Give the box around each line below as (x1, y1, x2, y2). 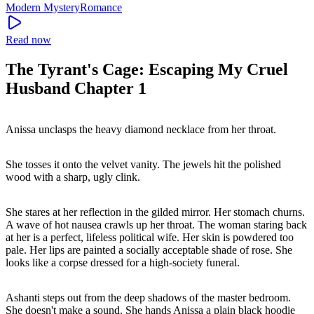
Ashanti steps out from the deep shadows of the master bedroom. (6, 291, 291, 303)
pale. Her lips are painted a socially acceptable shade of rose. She (6, 243, 292, 256)
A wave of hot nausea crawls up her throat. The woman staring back (6, 218, 307, 231)
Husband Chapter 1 (6, 78, 146, 97)
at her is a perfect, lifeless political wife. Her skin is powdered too (6, 231, 294, 243)
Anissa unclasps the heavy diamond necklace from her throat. (6, 123, 276, 135)
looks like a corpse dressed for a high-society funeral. (6, 256, 240, 268)
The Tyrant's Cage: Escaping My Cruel (6, 60, 288, 78)
